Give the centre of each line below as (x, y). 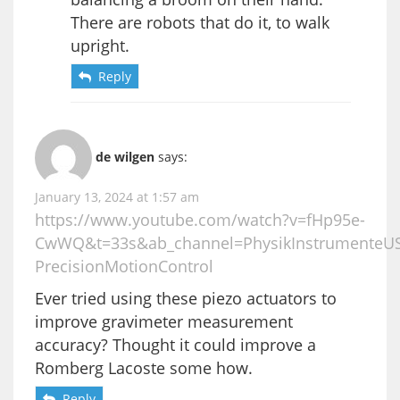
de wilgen (125, 156)
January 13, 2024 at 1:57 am (117, 196)
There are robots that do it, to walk (200, 22)
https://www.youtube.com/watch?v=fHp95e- (200, 219)
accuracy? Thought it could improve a (175, 344)
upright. (100, 45)
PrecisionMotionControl (124, 266)
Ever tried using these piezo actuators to (186, 298)
